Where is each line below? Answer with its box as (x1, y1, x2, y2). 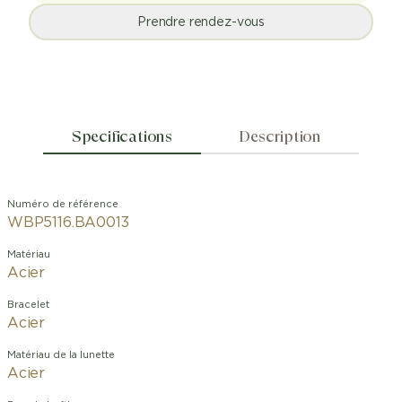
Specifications (71, 127, 172, 145)
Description (239, 127, 322, 145)
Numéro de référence (7, 199, 118, 209)
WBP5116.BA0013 (7, 215, 129, 230)
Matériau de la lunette (7, 350, 115, 360)
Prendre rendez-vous (136, 15, 266, 29)
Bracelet (7, 300, 49, 310)
